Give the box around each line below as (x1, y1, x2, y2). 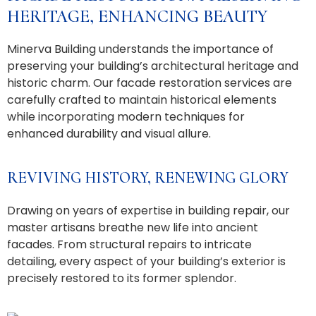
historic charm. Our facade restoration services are (7, 75, 292, 92)
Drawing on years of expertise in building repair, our (7, 202, 290, 219)
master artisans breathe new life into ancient (7, 219, 258, 236)
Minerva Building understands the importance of (7, 41, 274, 58)
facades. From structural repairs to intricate (7, 236, 252, 253)
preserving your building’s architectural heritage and (7, 58, 298, 75)
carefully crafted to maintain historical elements (7, 92, 276, 109)
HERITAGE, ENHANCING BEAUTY (7, 6, 267, 28)
